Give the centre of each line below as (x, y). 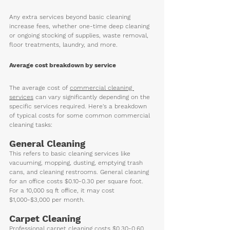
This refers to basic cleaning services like (71, 153)
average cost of (46, 88)
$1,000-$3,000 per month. (47, 199)
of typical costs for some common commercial (81, 115)
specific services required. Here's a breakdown (79, 106)
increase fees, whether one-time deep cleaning (80, 26)
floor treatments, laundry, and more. (64, 44)
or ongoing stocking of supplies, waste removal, (80, 35)
